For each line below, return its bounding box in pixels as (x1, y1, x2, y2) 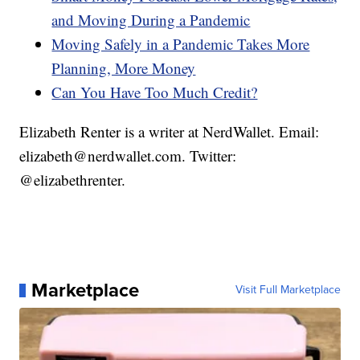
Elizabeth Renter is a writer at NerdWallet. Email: (19, 121, 320, 142)
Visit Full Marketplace (235, 281, 341, 299)
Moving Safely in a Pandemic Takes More (51, 34, 310, 55)
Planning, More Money (51, 58, 196, 79)
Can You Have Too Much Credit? (51, 82, 258, 103)
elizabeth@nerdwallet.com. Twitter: (19, 145, 237, 166)
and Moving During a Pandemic (51, 10, 251, 31)
